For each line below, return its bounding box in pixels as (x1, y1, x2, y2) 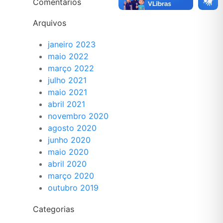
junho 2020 (48, 135, 91, 145)
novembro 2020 (48, 111, 109, 121)
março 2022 (48, 63, 94, 73)
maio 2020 (48, 147, 89, 157)
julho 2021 (48, 75, 87, 85)
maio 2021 (48, 87, 87, 97)
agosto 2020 (48, 123, 97, 133)
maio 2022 (48, 51, 89, 61)
